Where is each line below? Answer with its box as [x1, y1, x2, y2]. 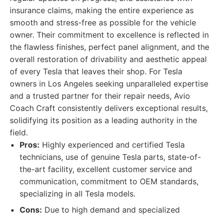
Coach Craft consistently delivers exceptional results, [10, 103, 208, 113]
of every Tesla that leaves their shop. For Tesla [10, 66, 182, 76]
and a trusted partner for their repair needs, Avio [10, 91, 190, 101]
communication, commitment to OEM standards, [20, 176, 198, 186]
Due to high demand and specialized [42, 205, 180, 215]
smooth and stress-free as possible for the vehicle [10, 18, 196, 27]
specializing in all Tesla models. [20, 189, 135, 198]
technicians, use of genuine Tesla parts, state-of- [20, 152, 201, 162]
